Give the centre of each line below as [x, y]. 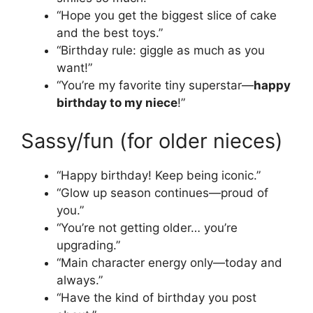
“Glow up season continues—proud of [162, 193]
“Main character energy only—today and [169, 263]
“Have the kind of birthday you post [156, 298]
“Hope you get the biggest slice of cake [167, 15]
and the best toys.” [110, 32]
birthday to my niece [117, 102]
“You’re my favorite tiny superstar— [155, 85]
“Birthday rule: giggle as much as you [161, 50]
